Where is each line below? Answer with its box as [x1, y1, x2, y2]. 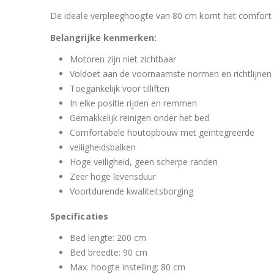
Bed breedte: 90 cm [70, 246, 147, 258]
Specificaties [50, 210, 111, 222]
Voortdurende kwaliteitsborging [70, 185, 193, 197]
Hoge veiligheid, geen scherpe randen [70, 155, 218, 168]
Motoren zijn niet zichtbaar [70, 53, 176, 65]
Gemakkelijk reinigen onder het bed [70, 111, 209, 124]
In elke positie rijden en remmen [70, 97, 197, 109]
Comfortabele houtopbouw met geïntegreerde [70, 126, 254, 138]
